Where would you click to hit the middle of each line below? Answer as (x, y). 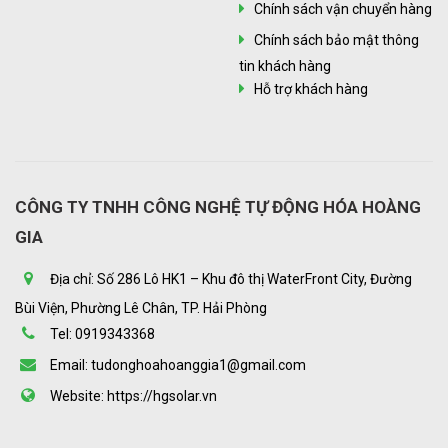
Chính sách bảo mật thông (336, 39)
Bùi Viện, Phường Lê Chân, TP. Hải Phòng (141, 307)
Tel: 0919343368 (101, 333)
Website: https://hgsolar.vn (132, 395)
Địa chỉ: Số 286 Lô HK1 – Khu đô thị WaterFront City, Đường (229, 278)
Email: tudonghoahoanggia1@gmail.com (176, 364)
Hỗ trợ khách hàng (311, 88)
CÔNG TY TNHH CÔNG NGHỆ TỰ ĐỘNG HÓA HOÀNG (218, 206)
